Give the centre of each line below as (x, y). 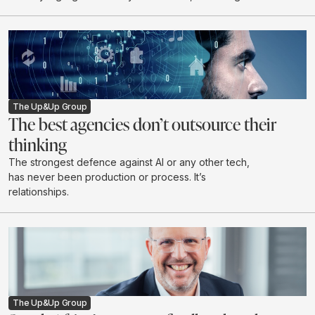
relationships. (39, 191)
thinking (38, 144)
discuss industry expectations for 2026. (99, 9)
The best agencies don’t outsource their (142, 123)
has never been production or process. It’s (107, 176)
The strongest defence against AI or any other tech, (129, 162)
